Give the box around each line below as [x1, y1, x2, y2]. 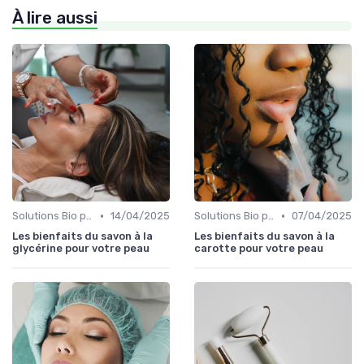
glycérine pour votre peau [12, 242, 149, 255]
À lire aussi [12, 8, 97, 28]
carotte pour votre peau [194, 242, 323, 255]
